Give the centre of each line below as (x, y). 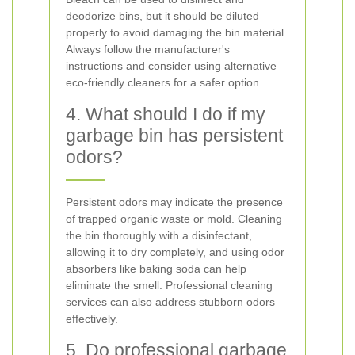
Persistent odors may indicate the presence (174, 202)
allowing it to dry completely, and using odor (175, 252)
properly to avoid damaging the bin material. (176, 32)
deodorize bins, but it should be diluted (162, 16)
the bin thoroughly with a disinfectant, (159, 235)
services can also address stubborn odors (170, 302)
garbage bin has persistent (174, 136)
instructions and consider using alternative (171, 66)
